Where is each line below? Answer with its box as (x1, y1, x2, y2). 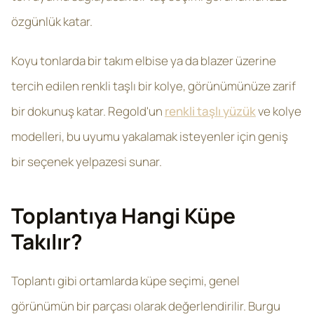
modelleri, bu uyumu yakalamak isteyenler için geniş (11, 128, 288, 144)
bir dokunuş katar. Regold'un (11, 103, 165, 119)
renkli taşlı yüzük (165, 103, 256, 119)
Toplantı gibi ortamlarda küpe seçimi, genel (11, 273, 240, 289)
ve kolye (256, 103, 301, 119)
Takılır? (11, 227, 83, 256)
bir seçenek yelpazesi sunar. (11, 153, 162, 170)
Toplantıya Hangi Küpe (11, 201, 235, 230)
